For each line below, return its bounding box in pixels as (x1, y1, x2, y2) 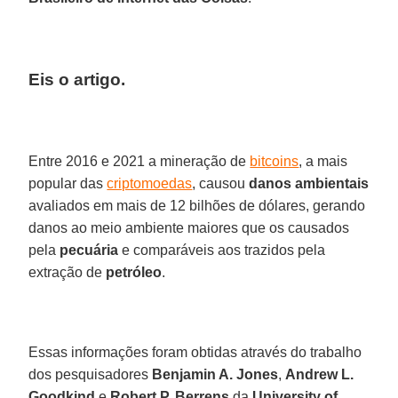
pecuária (60, 242, 119, 258)
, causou (192, 175, 250, 191)
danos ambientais (249, 175, 370, 191)
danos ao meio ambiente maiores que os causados (28, 219, 350, 235)
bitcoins (250, 153, 299, 169)
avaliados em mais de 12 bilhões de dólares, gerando (28, 197, 366, 213)
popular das (28, 175, 107, 191)
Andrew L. (285, 366, 354, 382)
